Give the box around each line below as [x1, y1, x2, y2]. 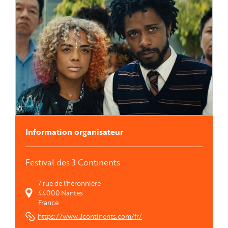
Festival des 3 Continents [25, 156, 120, 168]
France [38, 197, 59, 207]
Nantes [61, 188, 83, 197]
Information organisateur [25, 125, 123, 138]
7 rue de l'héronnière [38, 178, 101, 188]
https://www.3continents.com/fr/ [38, 211, 142, 221]
